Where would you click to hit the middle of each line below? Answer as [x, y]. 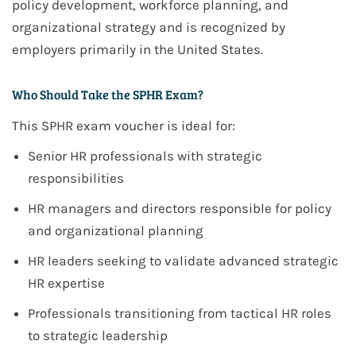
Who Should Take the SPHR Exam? [108, 95]
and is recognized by [221, 27]
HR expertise [66, 283]
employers [46, 50]
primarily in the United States [170, 50]
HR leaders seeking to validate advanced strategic [183, 261]
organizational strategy [84, 27]
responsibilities [76, 178]
